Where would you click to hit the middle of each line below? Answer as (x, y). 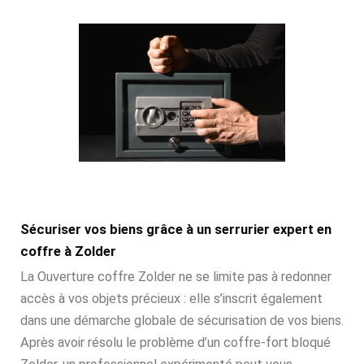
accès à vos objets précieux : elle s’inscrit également (171, 299)
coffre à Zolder (68, 252)
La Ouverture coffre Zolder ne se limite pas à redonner (176, 277)
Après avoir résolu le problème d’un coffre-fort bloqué (175, 343)
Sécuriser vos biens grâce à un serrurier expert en (176, 230)
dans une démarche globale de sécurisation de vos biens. (182, 321)
